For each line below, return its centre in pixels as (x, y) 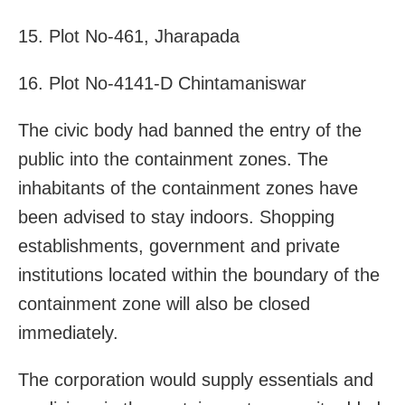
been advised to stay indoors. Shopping (176, 217)
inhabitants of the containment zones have (188, 188)
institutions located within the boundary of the (199, 274)
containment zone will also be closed (164, 303)
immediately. (68, 332)
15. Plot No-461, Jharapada (129, 36)
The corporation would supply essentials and (196, 379)
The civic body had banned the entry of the (190, 130)
